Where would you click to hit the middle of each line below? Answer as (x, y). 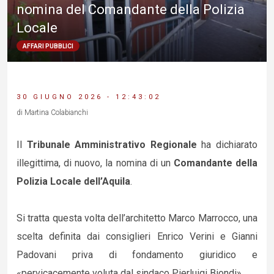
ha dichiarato (230, 145)
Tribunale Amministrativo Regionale (114, 145)
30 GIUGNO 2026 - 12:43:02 (89, 97)
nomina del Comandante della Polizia (131, 10)
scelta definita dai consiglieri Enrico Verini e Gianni (137, 236)
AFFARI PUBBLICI (48, 46)
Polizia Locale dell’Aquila (73, 181)
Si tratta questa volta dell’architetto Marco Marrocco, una (137, 218)
